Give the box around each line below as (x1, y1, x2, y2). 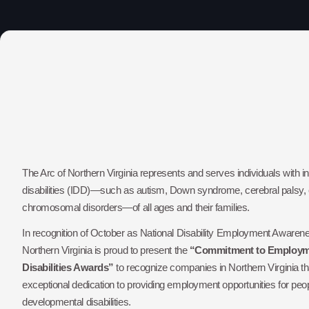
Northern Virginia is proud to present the (22, 244, 190, 257)
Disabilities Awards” (22, 261, 114, 274)
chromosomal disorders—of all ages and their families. (22, 201, 250, 213)
